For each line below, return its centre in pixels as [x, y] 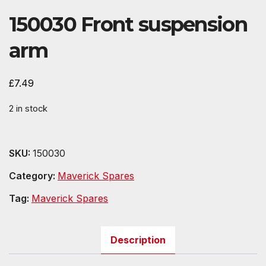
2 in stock [28, 109]
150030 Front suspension [128, 25]
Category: [33, 175]
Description [138, 240]
